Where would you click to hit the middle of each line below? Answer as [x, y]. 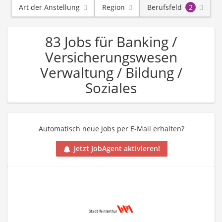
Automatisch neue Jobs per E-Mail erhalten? [111, 129]
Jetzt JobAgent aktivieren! [117, 149]
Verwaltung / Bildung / [111, 72]
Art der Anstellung [49, 7]
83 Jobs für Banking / [111, 42]
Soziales [111, 88]
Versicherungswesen [111, 57]
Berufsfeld [165, 7]
